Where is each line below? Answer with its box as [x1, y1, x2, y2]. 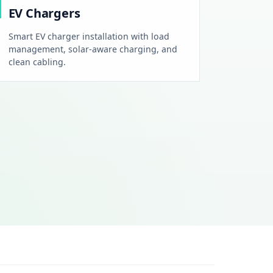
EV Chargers [8, 5, 80, 22]
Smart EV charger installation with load [8, 30, 169, 42]
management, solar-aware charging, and [8, 43, 177, 55]
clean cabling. [8, 55, 66, 68]
